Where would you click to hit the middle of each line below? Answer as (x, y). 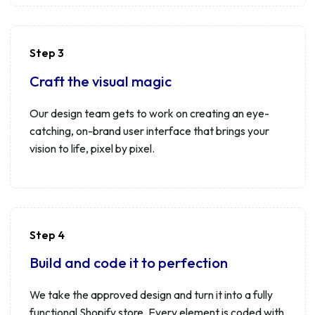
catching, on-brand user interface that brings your (149, 130)
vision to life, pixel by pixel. (92, 148)
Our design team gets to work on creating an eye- (149, 113)
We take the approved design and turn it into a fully (151, 295)
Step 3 (46, 53)
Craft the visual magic (100, 81)
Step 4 (47, 234)
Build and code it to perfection (128, 263)
